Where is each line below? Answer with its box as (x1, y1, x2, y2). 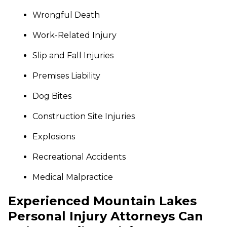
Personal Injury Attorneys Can (8, 209, 203, 223)
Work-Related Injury (32, 30, 117, 40)
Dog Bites (32, 91, 71, 101)
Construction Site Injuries (32, 111, 135, 121)
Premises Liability (32, 71, 100, 81)
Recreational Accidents (32, 152, 126, 162)
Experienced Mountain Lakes (8, 194, 197, 208)
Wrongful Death (32, 10, 100, 20)
